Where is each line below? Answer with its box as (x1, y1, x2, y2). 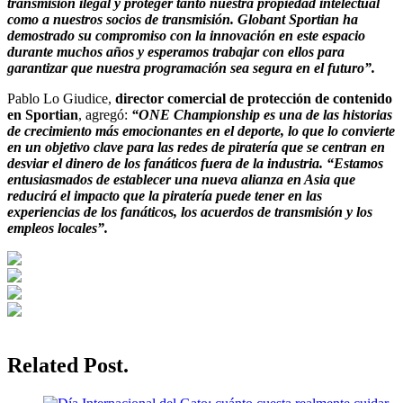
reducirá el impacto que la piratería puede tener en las (7, 187, 322, 203)
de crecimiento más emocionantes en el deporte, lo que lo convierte (7, 122, 395, 139)
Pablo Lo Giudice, (7, 90, 115, 106)
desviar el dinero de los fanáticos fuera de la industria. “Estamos (7, 155, 383, 171)
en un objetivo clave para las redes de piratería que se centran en (7, 139, 385, 155)
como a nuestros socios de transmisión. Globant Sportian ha (7, 11, 358, 27)
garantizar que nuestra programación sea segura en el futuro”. (7, 59, 375, 76)
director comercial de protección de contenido (115, 90, 392, 106)
